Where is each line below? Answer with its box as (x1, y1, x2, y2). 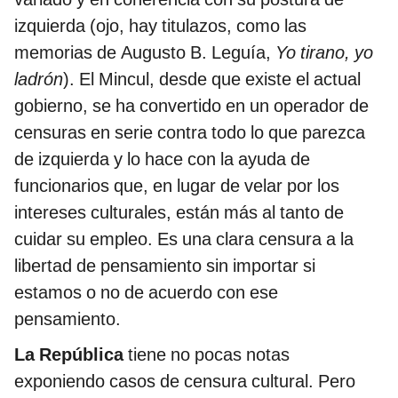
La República (14, 344, 123, 366)
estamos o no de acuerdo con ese (14, 282, 278, 304)
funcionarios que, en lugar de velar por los (14, 175, 339, 197)
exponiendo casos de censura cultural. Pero (14, 370, 355, 393)
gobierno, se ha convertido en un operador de (14, 95, 369, 117)
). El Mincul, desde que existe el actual (63, 68, 361, 91)
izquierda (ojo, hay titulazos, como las (14, 15, 306, 37)
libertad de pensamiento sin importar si (14, 255, 315, 277)
